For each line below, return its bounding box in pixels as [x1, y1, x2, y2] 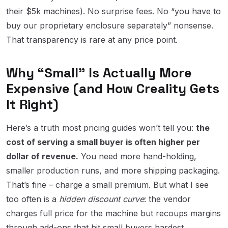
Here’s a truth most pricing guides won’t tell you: [6, 122, 196, 133]
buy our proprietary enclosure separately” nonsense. [6, 20, 213, 31]
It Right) [6, 95, 59, 113]
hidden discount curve [59, 193, 144, 204]
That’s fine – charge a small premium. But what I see [6, 179, 209, 190]
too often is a [6, 193, 59, 204]
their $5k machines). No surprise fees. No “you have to [6, 6, 221, 16]
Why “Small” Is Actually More [6, 64, 192, 81]
